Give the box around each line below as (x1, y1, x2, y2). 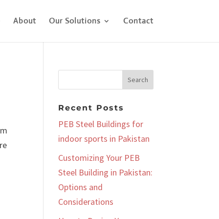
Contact (123, 16, 153, 26)
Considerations (58, 196, 114, 207)
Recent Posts (58, 103, 125, 112)
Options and (58, 181, 103, 193)
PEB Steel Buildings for (58, 118, 144, 130)
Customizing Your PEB (58, 152, 140, 163)
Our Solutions (48, 16, 101, 26)
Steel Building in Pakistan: (58, 167, 153, 178)
